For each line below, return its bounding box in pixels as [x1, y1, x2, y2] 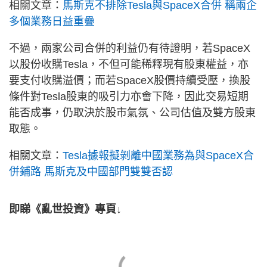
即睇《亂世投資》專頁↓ [9, 203, 122, 215]
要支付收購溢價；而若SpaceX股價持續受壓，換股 [9, 74, 250, 86]
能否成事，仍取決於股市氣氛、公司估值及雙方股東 [9, 106, 256, 119]
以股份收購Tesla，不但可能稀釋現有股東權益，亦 [9, 58, 249, 70]
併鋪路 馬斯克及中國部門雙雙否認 [9, 165, 173, 178]
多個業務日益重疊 [9, 15, 95, 27]
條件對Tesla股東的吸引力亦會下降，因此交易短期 [9, 90, 249, 103]
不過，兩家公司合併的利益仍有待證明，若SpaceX [9, 42, 250, 54]
